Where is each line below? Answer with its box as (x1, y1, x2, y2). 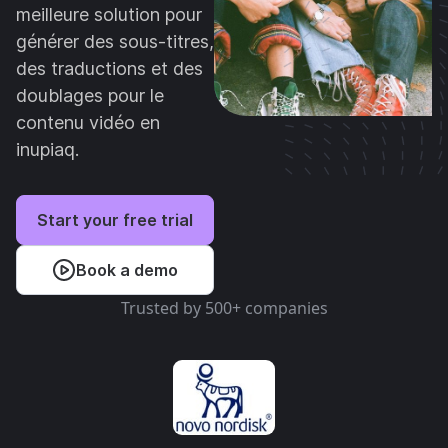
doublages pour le (16, 85, 164, 106)
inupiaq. (16, 139, 79, 160)
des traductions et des (16, 58, 203, 79)
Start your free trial (37, 210, 193, 230)
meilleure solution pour (16, 4, 202, 25)
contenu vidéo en (16, 112, 160, 133)
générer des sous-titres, (16, 31, 214, 52)
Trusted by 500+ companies (120, 297, 328, 319)
